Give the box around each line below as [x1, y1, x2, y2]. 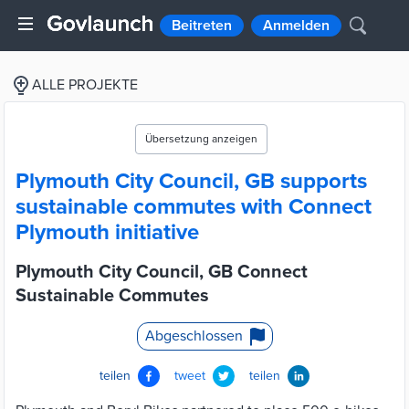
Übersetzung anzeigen [144, 132, 257, 145]
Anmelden [263, 16, 330, 35]
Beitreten [172, 16, 232, 35]
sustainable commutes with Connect [16, 194, 372, 220]
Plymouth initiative [16, 219, 199, 246]
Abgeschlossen [144, 327, 243, 345]
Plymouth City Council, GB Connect [16, 261, 308, 283]
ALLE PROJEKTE [32, 76, 138, 94]
